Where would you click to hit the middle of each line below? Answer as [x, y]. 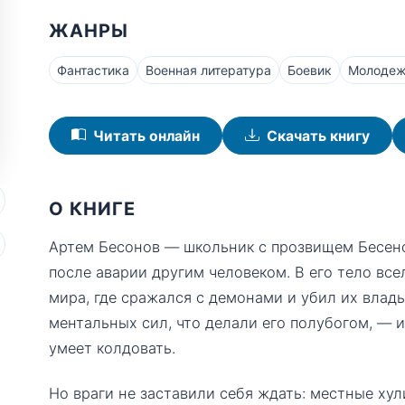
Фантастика [93, 70]
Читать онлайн [146, 136]
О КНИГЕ [92, 209]
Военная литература [208, 70]
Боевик [310, 70]
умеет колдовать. [112, 348]
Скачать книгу [318, 136]
